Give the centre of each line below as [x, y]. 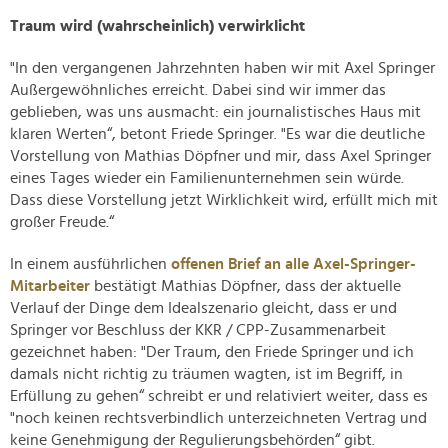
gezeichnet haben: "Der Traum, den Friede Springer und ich [212, 352]
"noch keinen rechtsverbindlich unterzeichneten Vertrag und [218, 418]
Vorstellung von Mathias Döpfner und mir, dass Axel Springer [220, 156]
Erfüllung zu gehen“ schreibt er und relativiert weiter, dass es [219, 396]
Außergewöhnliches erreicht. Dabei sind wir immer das [198, 90]
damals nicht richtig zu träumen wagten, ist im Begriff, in [206, 374]
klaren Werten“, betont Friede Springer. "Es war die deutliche [217, 134]
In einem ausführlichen [90, 264]
